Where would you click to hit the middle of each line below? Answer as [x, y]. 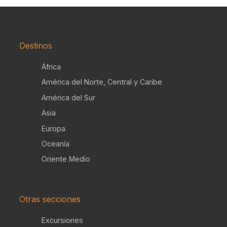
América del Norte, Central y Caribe [102, 82]
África [51, 67]
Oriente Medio [66, 159]
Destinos [36, 46]
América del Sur [68, 97]
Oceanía [55, 143]
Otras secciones [50, 199]
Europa [53, 128]
